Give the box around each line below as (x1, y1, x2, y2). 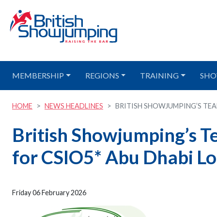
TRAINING (140, 71, 179, 80)
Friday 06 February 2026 (12, 188, 86, 197)
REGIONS (85, 71, 119, 80)
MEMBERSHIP (12, 71, 64, 80)
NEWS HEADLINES (45, 102, 103, 110)
